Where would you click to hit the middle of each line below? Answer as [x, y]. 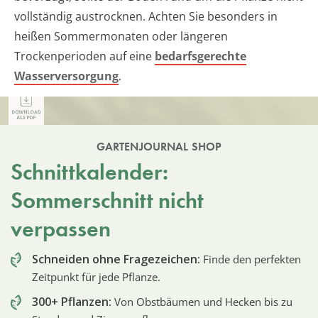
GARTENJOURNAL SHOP [159, 146]
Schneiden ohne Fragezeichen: [116, 259]
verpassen [61, 229]
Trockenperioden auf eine [84, 56]
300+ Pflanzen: [72, 301]
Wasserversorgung [66, 76]
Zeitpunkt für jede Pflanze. [96, 276]
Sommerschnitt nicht [107, 200]
